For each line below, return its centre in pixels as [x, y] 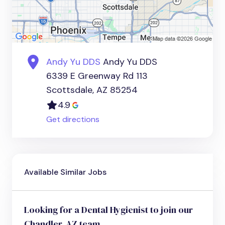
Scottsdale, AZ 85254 [92, 90]
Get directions [73, 120]
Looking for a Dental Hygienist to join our [108, 210]
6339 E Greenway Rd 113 [97, 76]
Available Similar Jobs [65, 172]
